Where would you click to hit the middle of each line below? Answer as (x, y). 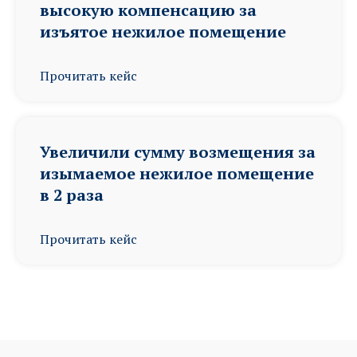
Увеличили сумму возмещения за (178, 152)
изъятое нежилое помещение (163, 31)
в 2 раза (72, 195)
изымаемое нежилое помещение (177, 173)
